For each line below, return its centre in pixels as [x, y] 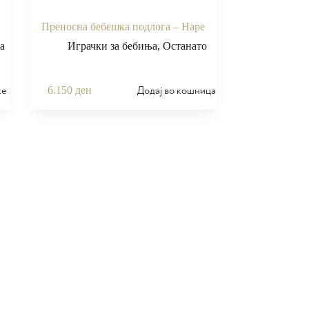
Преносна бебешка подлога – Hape [123, 26]
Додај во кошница [177, 90]
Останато [185, 46]
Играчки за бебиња [112, 46]
